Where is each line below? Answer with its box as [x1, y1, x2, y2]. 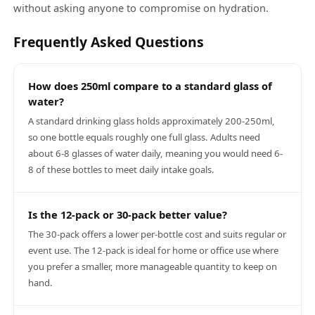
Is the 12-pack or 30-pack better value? [28, 207, 228, 222]
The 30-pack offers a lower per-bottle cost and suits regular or [28, 228, 287, 241]
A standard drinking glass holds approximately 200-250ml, [28, 115, 276, 128]
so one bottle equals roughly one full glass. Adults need [28, 131, 261, 144]
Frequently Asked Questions [13, 32, 205, 52]
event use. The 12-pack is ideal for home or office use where [28, 244, 279, 257]
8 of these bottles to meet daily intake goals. [28, 163, 215, 176]
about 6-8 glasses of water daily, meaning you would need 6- [28, 147, 283, 160]
